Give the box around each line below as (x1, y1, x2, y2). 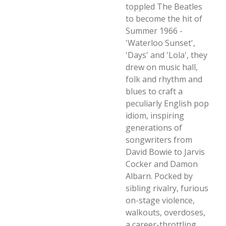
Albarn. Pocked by (126, 171, 193, 182)
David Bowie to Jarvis (126, 146, 205, 157)
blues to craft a (126, 86, 183, 97)
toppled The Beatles (126, 1, 202, 12)
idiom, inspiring (126, 110, 184, 121)
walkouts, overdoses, (126, 207, 205, 218)
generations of (126, 122, 182, 133)
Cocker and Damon (126, 158, 198, 169)
